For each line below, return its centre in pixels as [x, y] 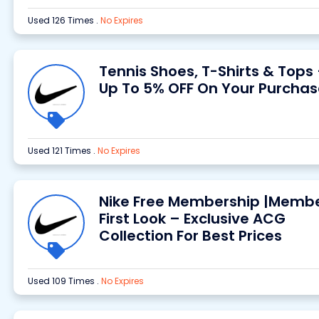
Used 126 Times [62, 20]
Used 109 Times [62, 281]
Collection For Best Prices [190, 236]
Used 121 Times [60, 151]
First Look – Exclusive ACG [192, 219]
